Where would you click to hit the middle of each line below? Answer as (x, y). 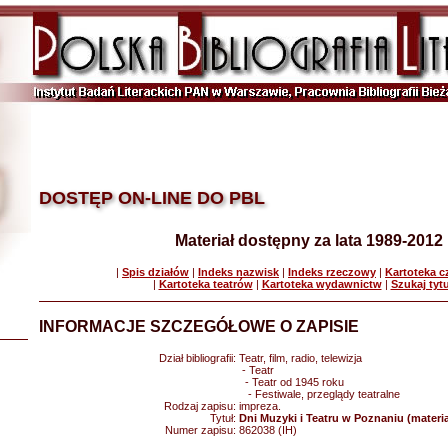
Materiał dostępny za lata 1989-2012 (309, 240)
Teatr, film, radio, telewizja (300, 358)
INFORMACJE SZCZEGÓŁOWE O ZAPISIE (199, 326)
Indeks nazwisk (238, 272)
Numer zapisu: (202, 430)
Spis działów (155, 272)
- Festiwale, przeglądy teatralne (319, 394)
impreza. (260, 406)
